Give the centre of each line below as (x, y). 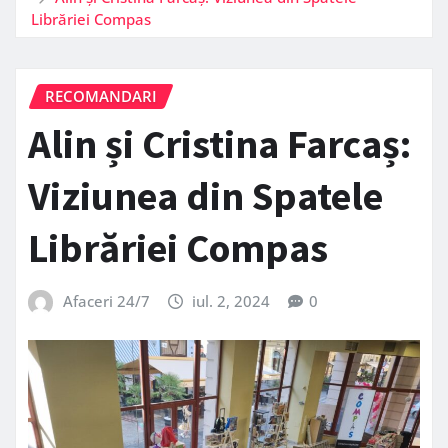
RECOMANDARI (101, 95)
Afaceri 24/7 (106, 301)
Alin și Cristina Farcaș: (219, 144)
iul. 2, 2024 (231, 301)
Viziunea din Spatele (205, 196)
